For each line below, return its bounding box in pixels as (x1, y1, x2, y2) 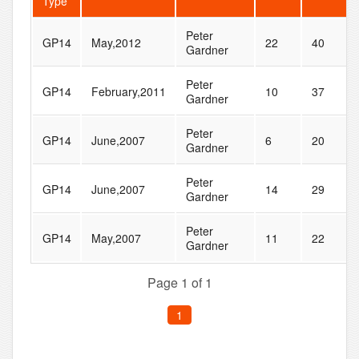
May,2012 (91, 34, 141, 51)
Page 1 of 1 (147, 273, 212, 292)
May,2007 (91, 230, 141, 247)
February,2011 (91, 83, 166, 100)
